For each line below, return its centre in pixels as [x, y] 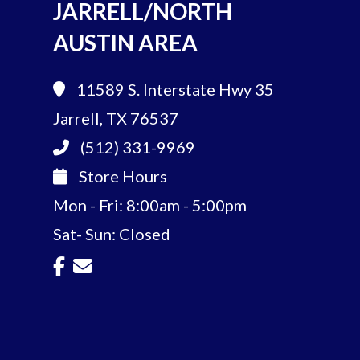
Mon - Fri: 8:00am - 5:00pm [149, 205]
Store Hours [121, 176]
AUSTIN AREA [125, 43]
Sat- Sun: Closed [111, 234]
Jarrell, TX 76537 [115, 119]
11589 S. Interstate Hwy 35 [175, 90]
